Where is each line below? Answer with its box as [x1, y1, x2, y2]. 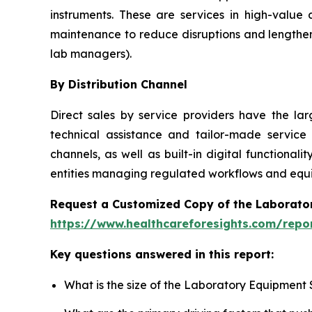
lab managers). [50, 46, 132, 61]
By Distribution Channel [50, 77, 187, 91]
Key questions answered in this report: [50, 247, 274, 261]
